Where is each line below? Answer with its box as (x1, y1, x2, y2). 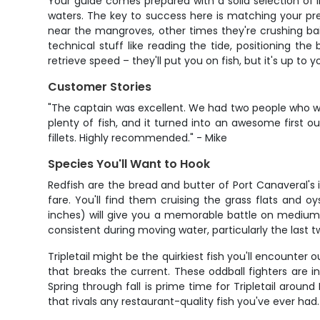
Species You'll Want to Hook (48, 156, 211, 172)
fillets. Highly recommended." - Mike (48, 131, 228, 145)
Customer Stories (48, 79, 152, 95)
